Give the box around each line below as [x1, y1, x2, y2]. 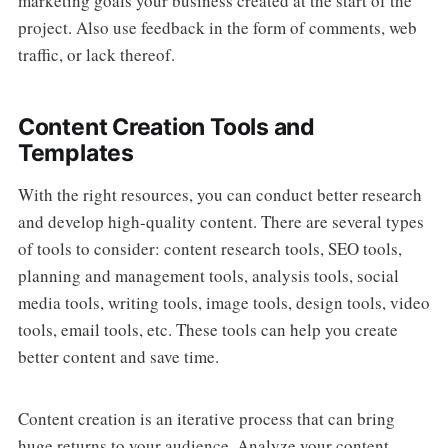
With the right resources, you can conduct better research [17, 182, 422, 206]
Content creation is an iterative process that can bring [17, 407, 395, 431]
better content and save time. [17, 344, 219, 368]
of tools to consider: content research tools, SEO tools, [17, 236, 402, 260]
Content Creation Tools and [17, 112, 315, 141]
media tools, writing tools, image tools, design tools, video [17, 290, 430, 314]
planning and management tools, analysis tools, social [17, 263, 399, 287]
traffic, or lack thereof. [17, 42, 175, 66]
